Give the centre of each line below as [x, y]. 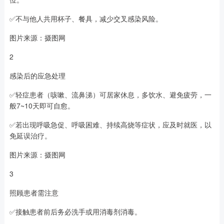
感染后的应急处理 [37, 75]
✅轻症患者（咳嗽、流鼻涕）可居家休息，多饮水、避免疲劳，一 [110, 94]
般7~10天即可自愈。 [42, 105]
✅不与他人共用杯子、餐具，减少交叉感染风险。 [86, 18]
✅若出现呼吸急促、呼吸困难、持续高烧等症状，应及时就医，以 [110, 124]
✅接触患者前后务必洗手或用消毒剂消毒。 [75, 211]
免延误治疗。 [30, 135]
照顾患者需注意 [34, 192]
